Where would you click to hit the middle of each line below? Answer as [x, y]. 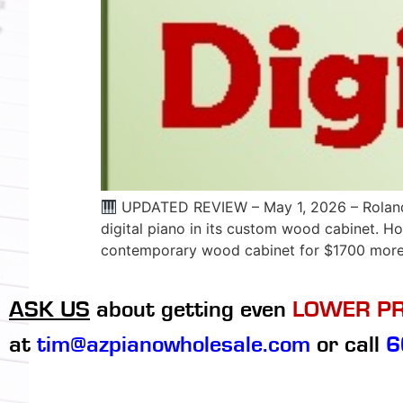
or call [348, 344]
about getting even [191, 309]
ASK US [49, 309]
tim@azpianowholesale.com [174, 344]
